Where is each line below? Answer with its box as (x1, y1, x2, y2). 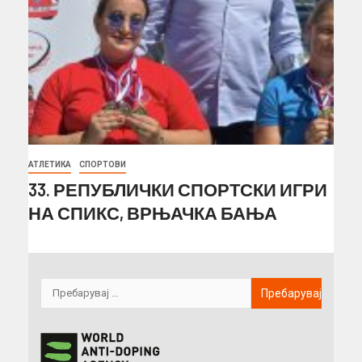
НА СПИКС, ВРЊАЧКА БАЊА (28, 201, 277, 223)
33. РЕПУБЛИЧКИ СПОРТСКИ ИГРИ (28, 178, 327, 200)
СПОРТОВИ (79, 159, 126, 169)
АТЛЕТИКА (28, 159, 71, 169)
